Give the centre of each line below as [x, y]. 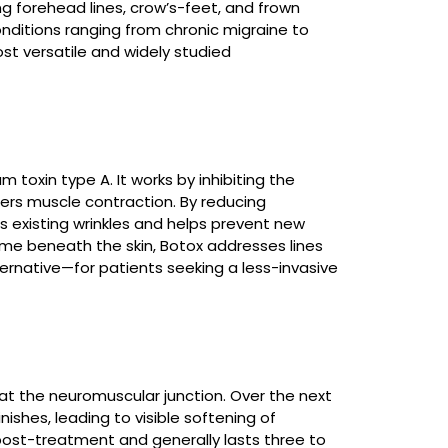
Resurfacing [192, 178]
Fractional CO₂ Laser [222, 316]
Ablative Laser [200, 156]
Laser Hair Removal [218, 18]
